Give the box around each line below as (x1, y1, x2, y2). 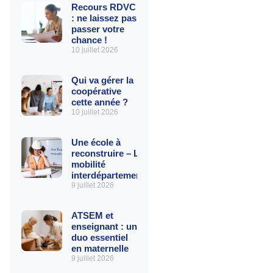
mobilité (71, 159, 105, 170)
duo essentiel (71, 232, 128, 243)
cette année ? (71, 97, 128, 108)
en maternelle (71, 243, 129, 254)
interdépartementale (71, 170, 157, 181)
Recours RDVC (71, 2, 136, 13)
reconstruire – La (71, 148, 144, 159)
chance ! (71, 35, 107, 46)
